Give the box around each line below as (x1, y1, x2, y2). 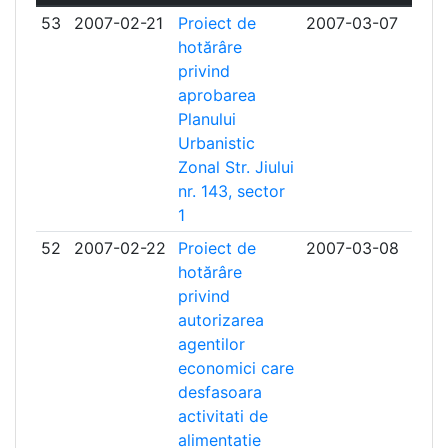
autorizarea (177, 310, 264, 330)
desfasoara (177, 382, 262, 402)
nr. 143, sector (177, 181, 285, 201)
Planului (177, 109, 236, 129)
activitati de (177, 406, 268, 426)
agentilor (177, 334, 245, 354)
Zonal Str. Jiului (177, 157, 294, 177)
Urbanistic (177, 133, 255, 153)
